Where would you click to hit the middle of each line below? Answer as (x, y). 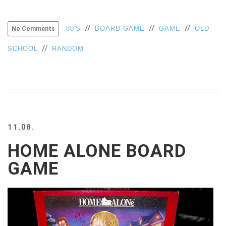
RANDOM (68, 49)
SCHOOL (23, 49)
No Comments (33, 29)
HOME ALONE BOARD (97, 151)
